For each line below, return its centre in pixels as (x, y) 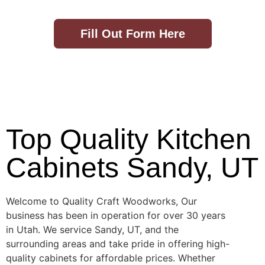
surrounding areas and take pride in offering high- (118, 243)
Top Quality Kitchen (129, 139)
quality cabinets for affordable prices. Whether (111, 258)
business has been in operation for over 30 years (116, 215)
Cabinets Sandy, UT (132, 167)
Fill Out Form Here (132, 33)
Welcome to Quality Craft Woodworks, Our (101, 201)
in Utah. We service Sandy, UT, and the (92, 229)
